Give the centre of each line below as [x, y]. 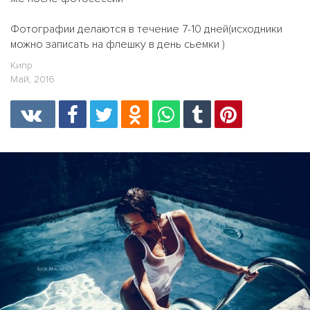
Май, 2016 [33, 79]
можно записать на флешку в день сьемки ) [118, 44]
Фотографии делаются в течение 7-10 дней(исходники [146, 29]
